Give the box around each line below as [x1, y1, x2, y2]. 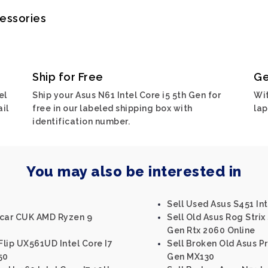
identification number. [32, 117, 130, 126]
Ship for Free [32, 71, 103, 83]
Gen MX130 [167, 252, 215, 261]
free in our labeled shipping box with [32, 103, 193, 113]
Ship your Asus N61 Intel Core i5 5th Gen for [32, 90, 221, 100]
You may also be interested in [26, 163, 242, 180]
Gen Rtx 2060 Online [167, 226, 255, 235]
